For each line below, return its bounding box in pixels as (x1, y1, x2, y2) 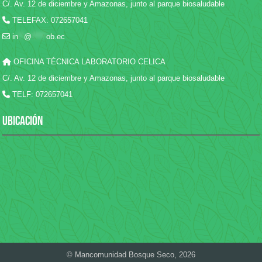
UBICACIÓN (2, 115, 43, 129)
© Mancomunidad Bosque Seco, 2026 (67, 250, 195, 259)
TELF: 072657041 (10, 89, 73, 99)
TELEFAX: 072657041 (10, 15, 88, 25)
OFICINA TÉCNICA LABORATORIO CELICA (11, 57, 166, 66)
